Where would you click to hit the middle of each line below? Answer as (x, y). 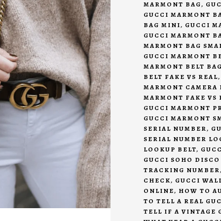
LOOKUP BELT (170, 149)
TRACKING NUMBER (182, 170)
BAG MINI (162, 25)
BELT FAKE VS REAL (181, 77)
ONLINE (159, 191)
